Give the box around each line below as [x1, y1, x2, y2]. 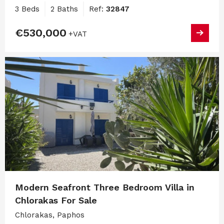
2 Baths [50, 4, 78, 13]
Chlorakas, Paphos [15, 210, 84, 220]
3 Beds [15, 4, 39, 13]
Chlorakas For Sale [15, 195, 97, 206]
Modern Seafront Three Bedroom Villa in [15, 182, 194, 193]
